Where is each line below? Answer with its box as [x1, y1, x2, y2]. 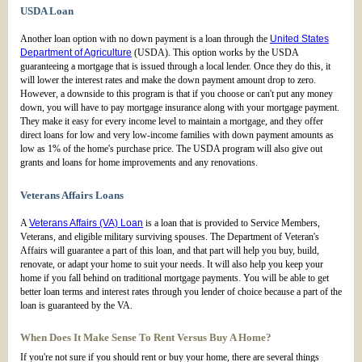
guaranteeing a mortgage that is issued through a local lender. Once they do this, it [20, 61, 330, 73]
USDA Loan [20, 5, 74, 18]
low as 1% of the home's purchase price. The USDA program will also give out [20, 143, 322, 155]
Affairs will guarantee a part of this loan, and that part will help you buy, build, [20, 245, 319, 257]
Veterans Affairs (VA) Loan [29, 217, 143, 229]
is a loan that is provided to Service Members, [143, 217, 320, 229]
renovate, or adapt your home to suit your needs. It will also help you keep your [20, 259, 323, 271]
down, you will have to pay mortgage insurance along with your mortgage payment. [20, 102, 339, 114]
